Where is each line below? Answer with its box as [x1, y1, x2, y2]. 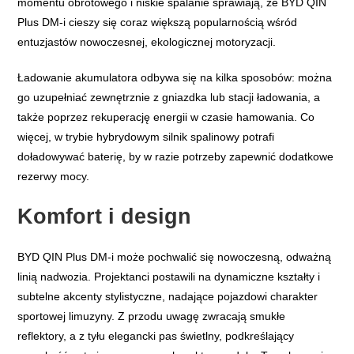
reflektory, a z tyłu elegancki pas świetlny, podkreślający [17, 330, 295, 343]
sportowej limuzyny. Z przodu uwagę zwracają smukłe [17, 310, 286, 323]
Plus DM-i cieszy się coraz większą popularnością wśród [17, 16, 298, 29]
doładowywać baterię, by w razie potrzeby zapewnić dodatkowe [17, 150, 334, 164]
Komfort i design [17, 205, 192, 229]
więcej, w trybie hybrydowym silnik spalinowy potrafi [17, 130, 275, 144]
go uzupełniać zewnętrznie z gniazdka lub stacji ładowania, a [17, 91, 321, 104]
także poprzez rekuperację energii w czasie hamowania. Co [17, 111, 315, 124]
